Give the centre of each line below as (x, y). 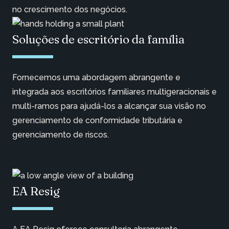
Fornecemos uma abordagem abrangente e (96, 78)
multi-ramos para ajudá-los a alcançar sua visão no (109, 106)
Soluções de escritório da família (98, 39)
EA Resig (36, 191)
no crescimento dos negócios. (70, 10)
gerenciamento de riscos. (61, 135)
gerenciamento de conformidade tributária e (97, 121)
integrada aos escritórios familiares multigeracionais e (114, 92)
